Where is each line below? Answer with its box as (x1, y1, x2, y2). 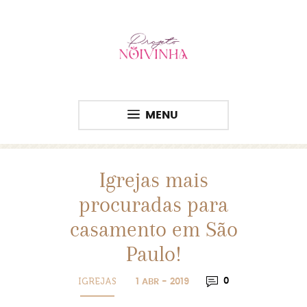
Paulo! (125, 241, 182, 267)
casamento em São (69, 217, 238, 242)
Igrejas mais (99, 167, 208, 193)
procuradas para (79, 192, 228, 217)
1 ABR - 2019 (136, 278, 189, 286)
